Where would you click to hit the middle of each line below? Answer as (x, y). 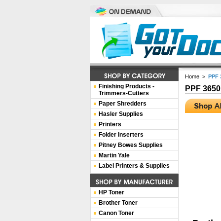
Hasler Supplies (121, 114)
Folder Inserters (121, 135)
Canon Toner (116, 213)
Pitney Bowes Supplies (131, 145)
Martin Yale (114, 155)
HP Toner (111, 192)
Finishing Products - (127, 86)
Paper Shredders (123, 104)
